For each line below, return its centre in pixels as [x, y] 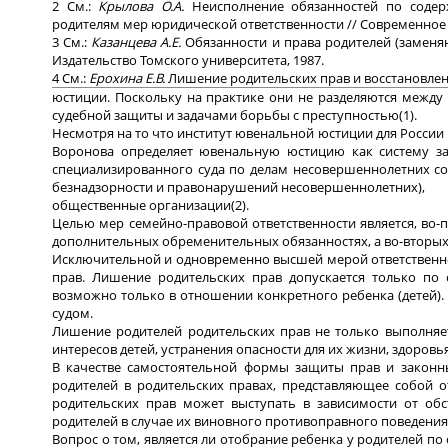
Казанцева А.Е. [138, 41]
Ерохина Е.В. [128, 77]
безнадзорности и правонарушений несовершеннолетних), [238, 186]
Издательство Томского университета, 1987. [188, 59]
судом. [72, 312]
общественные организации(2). [150, 204]
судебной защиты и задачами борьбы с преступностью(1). [234, 114]
